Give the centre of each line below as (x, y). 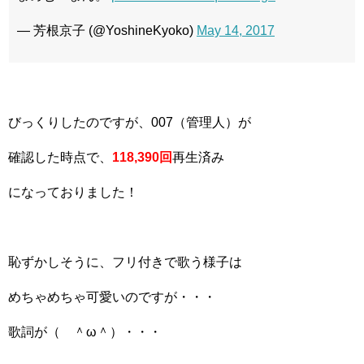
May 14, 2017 (236, 30)
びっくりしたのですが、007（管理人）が (130, 122)
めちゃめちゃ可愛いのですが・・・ (112, 297)
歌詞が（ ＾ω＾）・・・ (85, 332)
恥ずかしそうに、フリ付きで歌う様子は (125, 262)
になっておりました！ (73, 192)
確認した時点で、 (60, 157)
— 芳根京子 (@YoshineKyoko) (107, 30)
